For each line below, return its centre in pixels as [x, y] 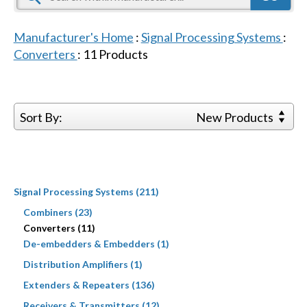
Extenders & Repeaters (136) [89, 284]
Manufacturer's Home [73, 37]
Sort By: [41, 117]
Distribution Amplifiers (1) [83, 264]
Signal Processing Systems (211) [86, 191]
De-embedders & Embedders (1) [96, 243]
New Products [236, 117]
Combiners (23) [58, 212]
